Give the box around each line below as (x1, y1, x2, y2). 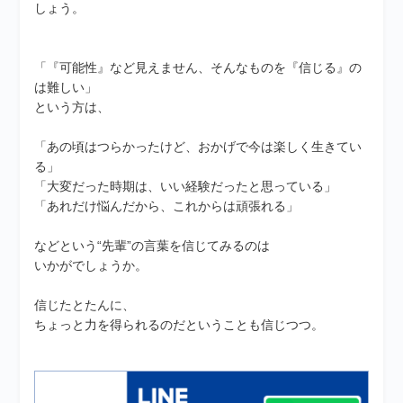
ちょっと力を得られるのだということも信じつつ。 (34, 317, 325, 332)
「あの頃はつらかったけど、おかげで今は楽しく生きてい (34, 139, 363, 154)
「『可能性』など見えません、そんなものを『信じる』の (34, 59, 363, 75)
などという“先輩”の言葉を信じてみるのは (34, 237, 271, 253)
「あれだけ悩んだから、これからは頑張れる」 (34, 198, 300, 213)
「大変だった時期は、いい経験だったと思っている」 (34, 178, 337, 193)
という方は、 (34, 99, 111, 114)
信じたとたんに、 (34, 297, 136, 312)
